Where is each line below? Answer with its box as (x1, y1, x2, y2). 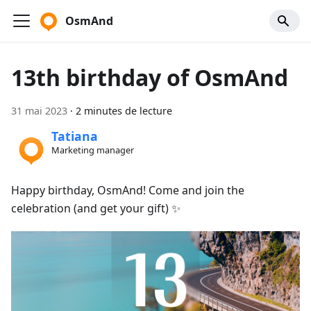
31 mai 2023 (11, 104, 67, 117)
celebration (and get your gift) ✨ (11, 200, 180, 216)
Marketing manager (51, 144, 134, 157)
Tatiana (51, 128, 98, 145)
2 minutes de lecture (76, 104, 172, 117)
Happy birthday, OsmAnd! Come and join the (11, 182, 244, 198)
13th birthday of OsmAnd (11, 62, 288, 92)
